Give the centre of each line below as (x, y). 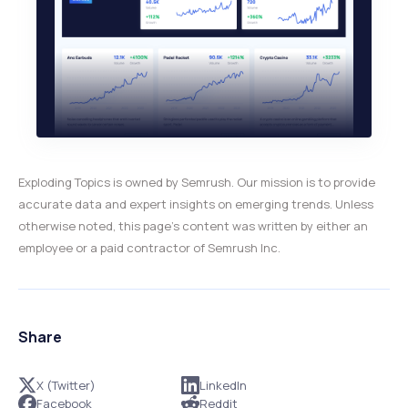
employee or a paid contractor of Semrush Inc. (149, 247)
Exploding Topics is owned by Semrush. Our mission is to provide (197, 182)
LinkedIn (223, 385)
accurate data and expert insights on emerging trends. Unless (196, 204)
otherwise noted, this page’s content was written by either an (193, 225)
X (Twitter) (66, 385)
